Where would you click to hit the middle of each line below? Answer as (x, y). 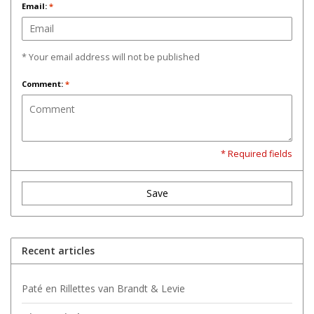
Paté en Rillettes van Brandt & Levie (103, 288)
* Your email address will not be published (111, 57)
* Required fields (257, 153)
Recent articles (58, 250)
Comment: (43, 83)
